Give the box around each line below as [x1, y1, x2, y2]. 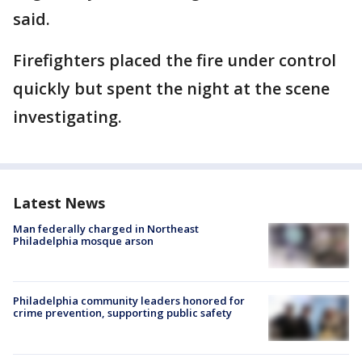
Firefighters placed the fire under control [13, 49, 336, 71]
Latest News [13, 193, 105, 213]
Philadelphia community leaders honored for [13, 293, 245, 309]
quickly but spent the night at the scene [13, 78, 330, 99]
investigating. [13, 106, 122, 128]
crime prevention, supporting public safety [13, 305, 232, 321]
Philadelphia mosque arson [13, 234, 154, 248]
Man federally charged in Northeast [13, 221, 199, 236]
